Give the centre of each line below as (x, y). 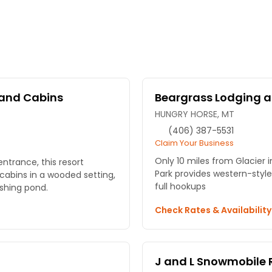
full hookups (180, 187)
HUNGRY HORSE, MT (195, 114)
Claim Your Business (194, 143)
